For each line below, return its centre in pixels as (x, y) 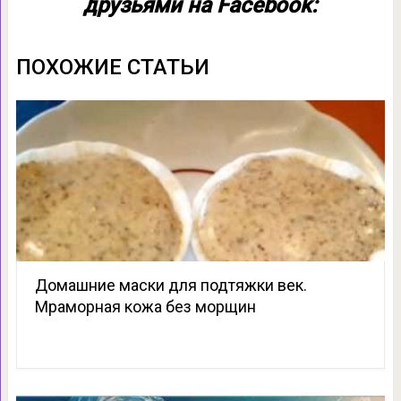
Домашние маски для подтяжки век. (171, 285)
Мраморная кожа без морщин (145, 306)
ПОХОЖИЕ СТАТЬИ (112, 67)
